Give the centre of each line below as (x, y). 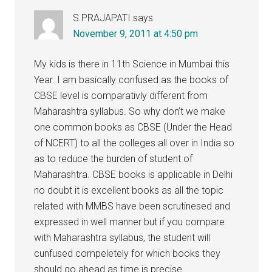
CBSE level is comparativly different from (121, 96)
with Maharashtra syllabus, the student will (122, 238)
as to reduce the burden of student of (114, 159)
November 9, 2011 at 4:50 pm (136, 34)
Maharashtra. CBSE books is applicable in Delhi (134, 175)
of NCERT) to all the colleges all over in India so (134, 143)
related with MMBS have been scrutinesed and (132, 206)
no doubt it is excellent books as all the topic (129, 190)
